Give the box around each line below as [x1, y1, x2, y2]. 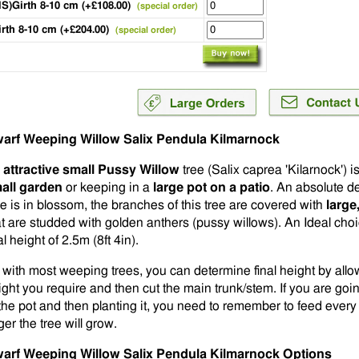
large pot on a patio [153, 181, 270, 194]
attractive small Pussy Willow [3, 163, 179, 176]
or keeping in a [63, 181, 153, 194]
